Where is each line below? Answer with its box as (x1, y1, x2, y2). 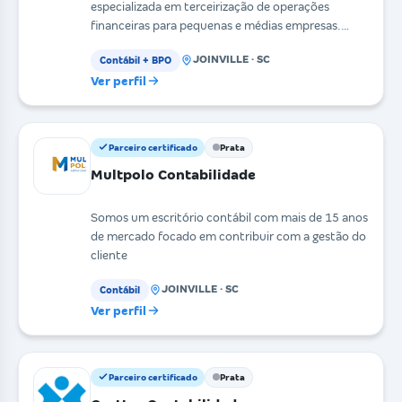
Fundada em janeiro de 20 (91, 37, 232, 51)
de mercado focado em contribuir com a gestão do (91, 229, 366, 243)
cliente (91, 248, 127, 262)
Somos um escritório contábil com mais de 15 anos (91, 210, 368, 224)
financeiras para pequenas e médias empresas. (91, 18, 341, 32)
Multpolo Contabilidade (91, 166, 256, 182)
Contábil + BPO (100, 54, 171, 66)
